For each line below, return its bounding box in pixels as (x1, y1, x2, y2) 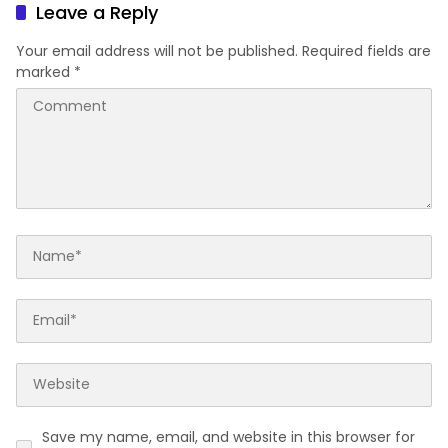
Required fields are (302, 40, 431, 61)
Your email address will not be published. (16, 40, 298, 61)
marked (16, 61, 74, 82)
